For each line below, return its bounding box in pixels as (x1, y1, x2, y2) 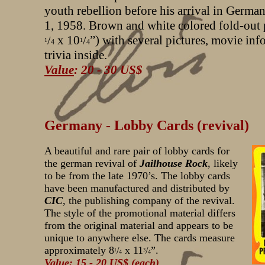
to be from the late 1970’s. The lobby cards (44, 170, 230, 182)
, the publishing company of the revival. (63, 195, 235, 206)
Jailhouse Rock (140, 157, 208, 169)
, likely (208, 157, 238, 169)
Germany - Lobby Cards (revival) (44, 118, 249, 133)
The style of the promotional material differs (44, 207, 235, 219)
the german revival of (44, 157, 140, 169)
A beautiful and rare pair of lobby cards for (44, 145, 230, 157)
